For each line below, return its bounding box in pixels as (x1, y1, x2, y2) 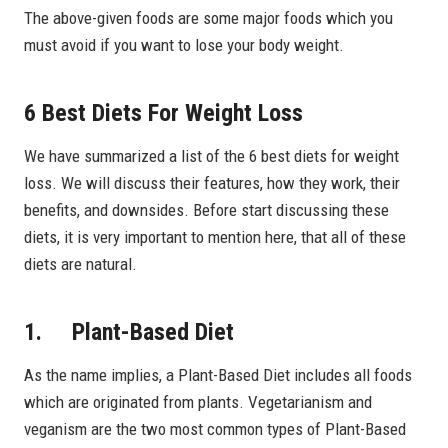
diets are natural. (24, 253, 137, 274)
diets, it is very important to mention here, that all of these (24, 226, 406, 247)
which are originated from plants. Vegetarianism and (24, 391, 372, 412)
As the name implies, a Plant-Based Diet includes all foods (24, 364, 412, 385)
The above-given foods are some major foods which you (24, 7, 393, 28)
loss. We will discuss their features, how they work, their (24, 172, 400, 193)
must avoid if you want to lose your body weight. (24, 34, 344, 55)
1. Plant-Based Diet (24, 317, 234, 346)
